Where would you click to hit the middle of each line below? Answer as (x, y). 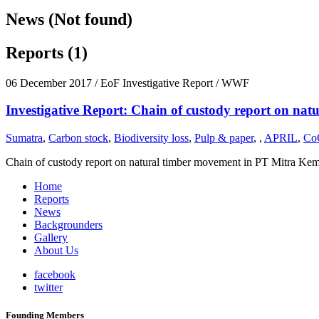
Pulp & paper (224, 138)
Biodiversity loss (151, 138)
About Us (56, 251)
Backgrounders (68, 225)
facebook (55, 275)
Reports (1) (47, 52)
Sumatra (24, 138)
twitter (48, 288)
